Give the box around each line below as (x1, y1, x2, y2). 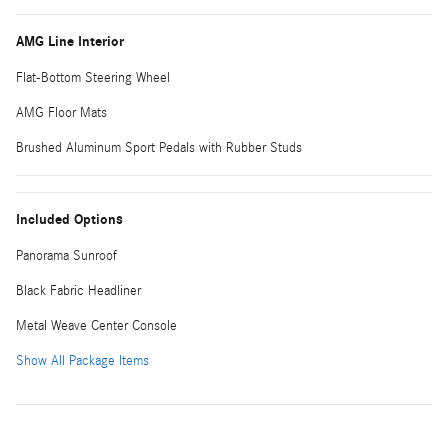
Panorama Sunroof (16, 247, 117, 264)
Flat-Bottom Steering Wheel (16, 69, 170, 86)
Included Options (16, 210, 123, 228)
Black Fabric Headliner (16, 282, 141, 299)
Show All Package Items (16, 352, 149, 369)
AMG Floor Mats (16, 104, 107, 121)
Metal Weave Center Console (16, 317, 177, 334)
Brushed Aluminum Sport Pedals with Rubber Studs (16, 139, 302, 156)
